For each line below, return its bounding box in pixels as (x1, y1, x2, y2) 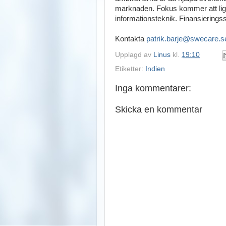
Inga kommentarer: (115, 83, 191, 94)
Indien (145, 65, 165, 73)
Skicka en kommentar (115, 104, 202, 115)
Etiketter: (115, 65, 145, 73)
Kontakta (115, 34, 146, 43)
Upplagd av (115, 51, 153, 59)
